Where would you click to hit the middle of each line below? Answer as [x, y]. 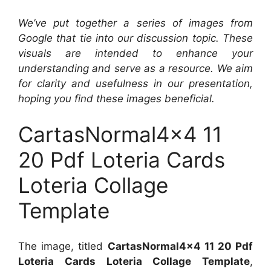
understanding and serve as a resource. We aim [135, 68]
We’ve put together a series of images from [135, 23]
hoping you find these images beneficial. [116, 98]
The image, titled [63, 246]
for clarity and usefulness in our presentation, [135, 83]
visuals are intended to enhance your [135, 53]
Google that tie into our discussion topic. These [135, 38]
